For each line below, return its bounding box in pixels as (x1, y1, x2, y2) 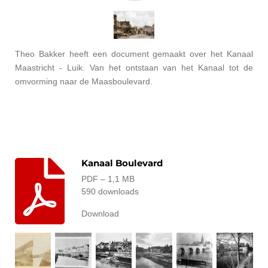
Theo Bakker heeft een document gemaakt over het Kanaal (15, 49, 253, 59)
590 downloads (81, 187, 139, 197)
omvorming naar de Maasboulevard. (15, 77, 155, 87)
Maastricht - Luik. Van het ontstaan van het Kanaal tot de (15, 63, 253, 73)
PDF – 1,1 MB (81, 174, 135, 184)
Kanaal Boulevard (81, 157, 163, 169)
